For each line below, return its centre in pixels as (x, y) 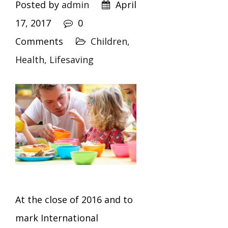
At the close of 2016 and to (74, 199)
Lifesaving (72, 60)
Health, (32, 60)
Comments (39, 41)
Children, (110, 41)
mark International (57, 218)
